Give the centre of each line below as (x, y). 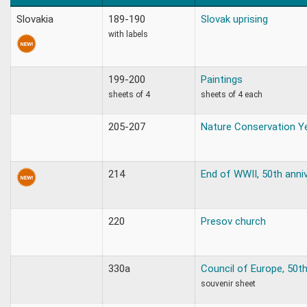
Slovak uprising (234, 19)
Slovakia (35, 19)
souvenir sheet (228, 283)
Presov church (233, 221)
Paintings (222, 79)
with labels (128, 34)
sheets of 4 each (232, 94)
